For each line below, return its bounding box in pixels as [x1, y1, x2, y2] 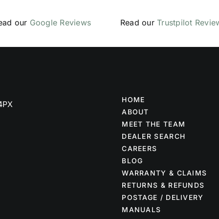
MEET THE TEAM [122, 120, 186, 129]
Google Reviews [29, 18, 91, 28]
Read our [120, 18, 157, 28]
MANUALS [122, 205, 161, 214]
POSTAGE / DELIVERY [122, 193, 204, 202]
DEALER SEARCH [122, 132, 186, 141]
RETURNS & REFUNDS [122, 181, 205, 190]
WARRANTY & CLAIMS [122, 169, 207, 177]
